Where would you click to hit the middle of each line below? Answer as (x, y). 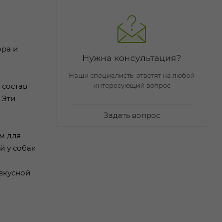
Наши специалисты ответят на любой (132, 75)
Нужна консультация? (132, 57)
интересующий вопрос (132, 85)
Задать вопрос (132, 115)
